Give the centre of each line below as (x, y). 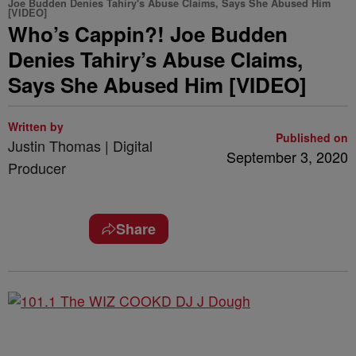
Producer (37, 168)
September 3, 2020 (287, 157)
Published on (312, 137)
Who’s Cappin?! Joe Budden (148, 34)
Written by (36, 126)
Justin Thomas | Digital (80, 145)
